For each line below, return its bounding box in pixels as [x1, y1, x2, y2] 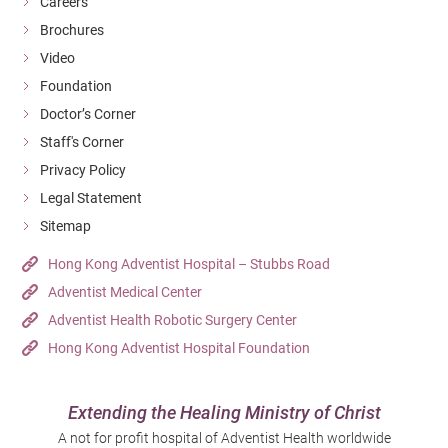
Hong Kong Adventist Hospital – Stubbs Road [48, 255, 331, 272]
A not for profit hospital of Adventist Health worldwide [57, 429, 391, 446]
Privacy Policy [40, 161, 127, 178]
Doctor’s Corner [40, 105, 137, 122]
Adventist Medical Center [48, 283, 203, 300]
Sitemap [40, 217, 92, 234]
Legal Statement [40, 189, 143, 206]
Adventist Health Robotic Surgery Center [48, 311, 298, 328]
